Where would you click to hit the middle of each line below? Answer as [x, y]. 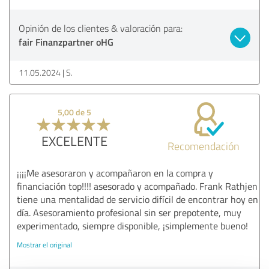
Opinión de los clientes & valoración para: [101, 28]
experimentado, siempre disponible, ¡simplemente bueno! [132, 225]
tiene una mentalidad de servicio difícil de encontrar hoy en [138, 199]
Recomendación [204, 146]
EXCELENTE [74, 141]
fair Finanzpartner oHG [66, 41]
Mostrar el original [44, 244]
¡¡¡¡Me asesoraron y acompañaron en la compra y [115, 173]
